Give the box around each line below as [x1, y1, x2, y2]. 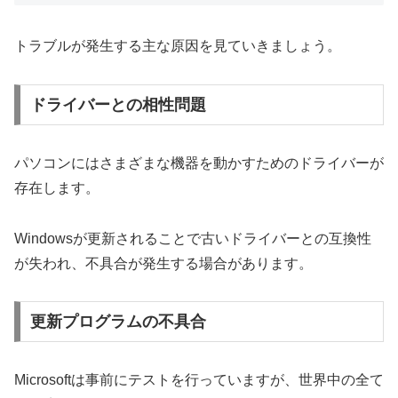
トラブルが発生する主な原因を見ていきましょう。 [14, 38, 341, 54]
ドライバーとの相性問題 [29, 95, 206, 114]
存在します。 [14, 179, 99, 195]
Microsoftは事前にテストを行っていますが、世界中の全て [14, 372, 384, 388]
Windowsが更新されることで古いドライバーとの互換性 [14, 230, 371, 246]
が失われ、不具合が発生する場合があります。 [14, 255, 313, 271]
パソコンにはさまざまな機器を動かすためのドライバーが [14, 155, 384, 171]
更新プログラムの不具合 [29, 313, 206, 331]
